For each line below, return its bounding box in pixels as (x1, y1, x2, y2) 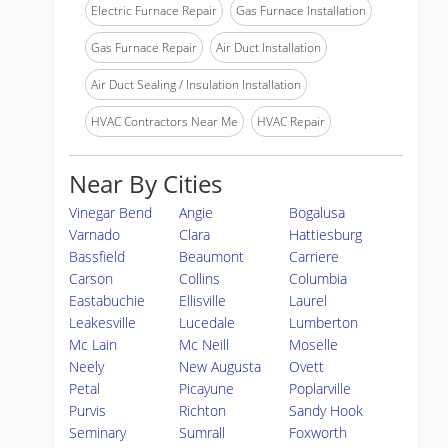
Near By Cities (69, 167, 222, 200)
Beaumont (179, 247, 245, 266)
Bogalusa (289, 203, 346, 222)
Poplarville (289, 379, 352, 398)
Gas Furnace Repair (91, 39, 197, 56)
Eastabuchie (69, 291, 145, 310)
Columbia (289, 269, 348, 288)
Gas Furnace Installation (236, 2, 366, 19)
